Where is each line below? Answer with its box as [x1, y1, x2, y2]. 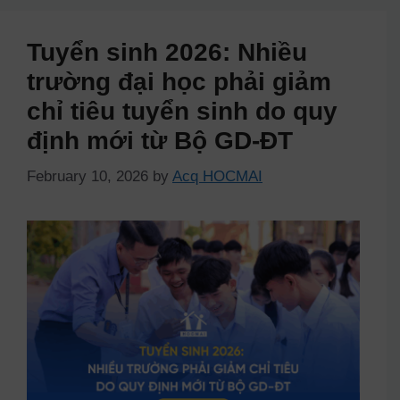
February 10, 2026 [27, 167, 148, 185]
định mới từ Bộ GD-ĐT [27, 127, 293, 155]
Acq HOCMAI [172, 167, 262, 185]
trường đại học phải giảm [27, 68, 331, 96]
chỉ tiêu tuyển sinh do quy [27, 97, 337, 126]
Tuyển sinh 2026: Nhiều [27, 38, 307, 67]
